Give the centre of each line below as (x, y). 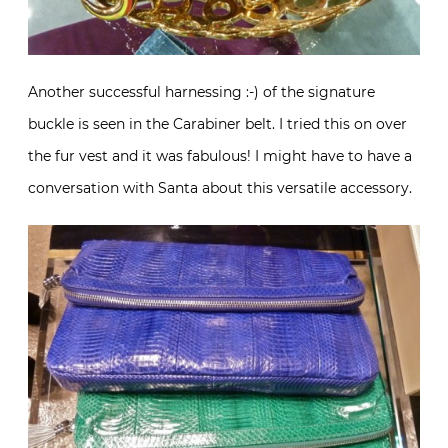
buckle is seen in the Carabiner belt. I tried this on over (217, 124)
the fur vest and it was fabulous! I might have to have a (220, 156)
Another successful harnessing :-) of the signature (201, 92)
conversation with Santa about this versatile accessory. (220, 188)
